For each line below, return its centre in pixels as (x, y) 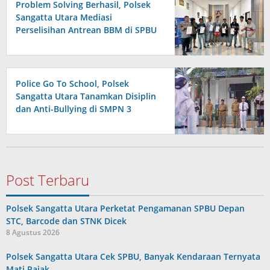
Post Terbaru (48, 180)
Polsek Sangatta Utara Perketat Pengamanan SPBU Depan (125, 209)
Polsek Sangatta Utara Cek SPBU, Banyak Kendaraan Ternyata (133, 257)
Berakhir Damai (47, 43)
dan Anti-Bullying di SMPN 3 (74, 109)
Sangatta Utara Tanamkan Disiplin (86, 96)
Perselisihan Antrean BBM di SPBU (86, 30)
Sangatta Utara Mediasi (64, 17)
